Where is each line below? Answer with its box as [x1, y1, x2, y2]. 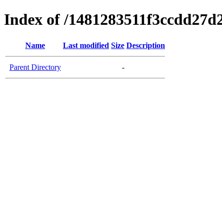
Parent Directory [9, 62, 61, 71]
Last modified [63, 41, 109, 50]
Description [126, 41, 165, 50]
